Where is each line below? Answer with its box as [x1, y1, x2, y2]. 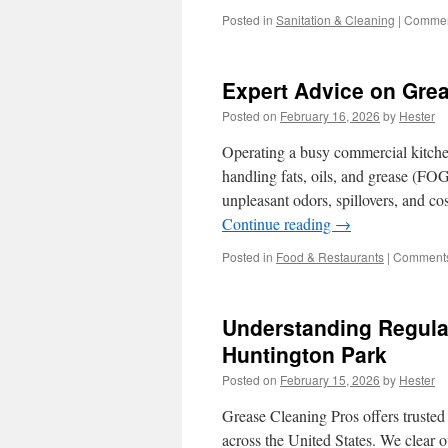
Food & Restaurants [276, 248, 384, 265]
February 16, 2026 [280, 107, 380, 124]
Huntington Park [222, 339, 387, 369]
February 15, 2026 [280, 371, 380, 388]
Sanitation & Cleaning [276, 11, 395, 28]
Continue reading [222, 213, 335, 234]
